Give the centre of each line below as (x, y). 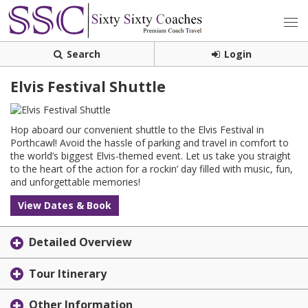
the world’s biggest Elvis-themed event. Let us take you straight (151, 156)
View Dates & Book (65, 205)
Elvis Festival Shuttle (88, 87)
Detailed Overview (80, 242)
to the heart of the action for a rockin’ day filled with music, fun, (152, 169)
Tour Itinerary (68, 273)
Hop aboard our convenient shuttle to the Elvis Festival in (137, 130)
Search (84, 54)
